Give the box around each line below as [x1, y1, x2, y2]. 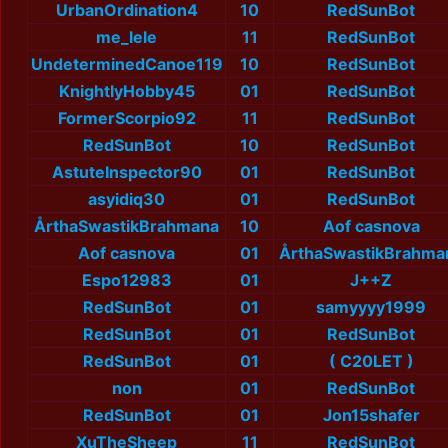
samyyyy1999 [316, 297, 426, 318]
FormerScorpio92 [57, 108, 196, 129]
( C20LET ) [328, 351, 414, 372]
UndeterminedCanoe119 [30, 54, 223, 75]
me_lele [96, 27, 157, 48]
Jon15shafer [322, 405, 420, 426]
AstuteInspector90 [51, 162, 202, 183]
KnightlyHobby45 [58, 81, 195, 102]
